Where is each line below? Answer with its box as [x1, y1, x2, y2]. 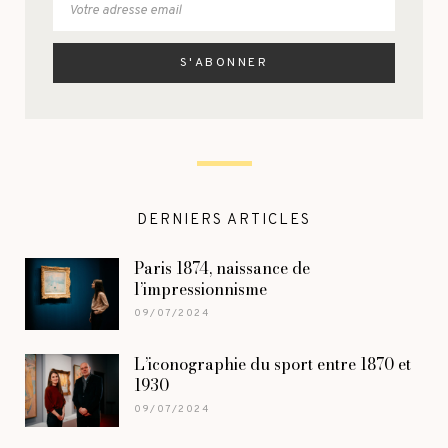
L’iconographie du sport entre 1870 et [134, 352, 411, 377]
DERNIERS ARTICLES [137, 211, 311, 231]
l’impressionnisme [134, 277, 267, 302]
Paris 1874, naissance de [134, 256, 310, 281]
